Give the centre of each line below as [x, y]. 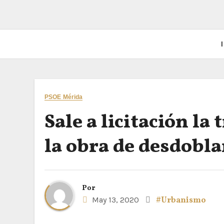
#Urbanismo [181, 200]
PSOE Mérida [64, 97]
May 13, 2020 [114, 200]
